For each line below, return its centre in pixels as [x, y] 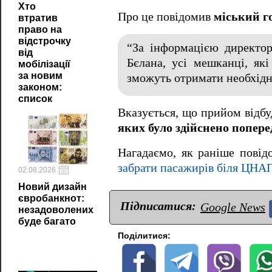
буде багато [47, 221]
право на [40, 29]
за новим [40, 76]
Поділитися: [144, 236]
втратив [38, 18]
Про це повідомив [166, 17]
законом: [40, 87]
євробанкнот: [51, 198]
